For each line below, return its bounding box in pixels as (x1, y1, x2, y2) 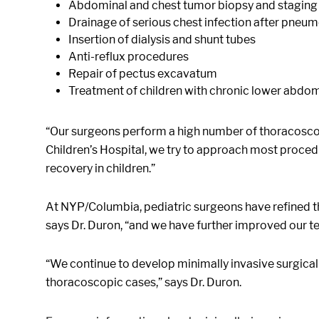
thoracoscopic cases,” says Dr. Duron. (46, 276, 244, 289)
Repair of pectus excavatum (68, 67, 217, 80)
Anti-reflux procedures (68, 50, 189, 63)
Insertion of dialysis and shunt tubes (68, 33, 256, 46)
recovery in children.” (46, 162, 155, 175)
